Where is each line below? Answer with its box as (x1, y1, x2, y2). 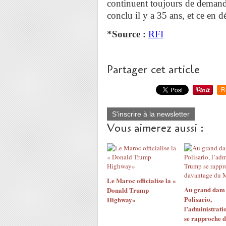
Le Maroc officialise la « (107, 176, 176, 185)
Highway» (107, 195, 136, 204)
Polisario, (184, 194, 212, 204)
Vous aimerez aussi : (107, 121, 204, 136)
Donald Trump (107, 185, 149, 195)
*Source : (107, 29, 146, 39)
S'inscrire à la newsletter (112, 110, 190, 118)
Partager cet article (107, 62, 200, 77)
